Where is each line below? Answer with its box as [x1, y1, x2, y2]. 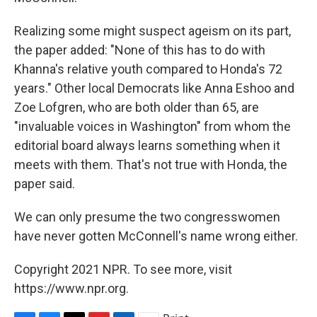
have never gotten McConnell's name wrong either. [14, 229, 298, 244]
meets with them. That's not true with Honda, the [14, 157, 287, 173]
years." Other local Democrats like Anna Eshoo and [14, 81, 294, 96]
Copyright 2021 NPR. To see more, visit [14, 262, 232, 277]
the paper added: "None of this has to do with [14, 42, 265, 58]
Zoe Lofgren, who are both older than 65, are [14, 100, 259, 115]
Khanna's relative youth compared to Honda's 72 [14, 62, 282, 77]
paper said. [14, 176, 75, 192]
